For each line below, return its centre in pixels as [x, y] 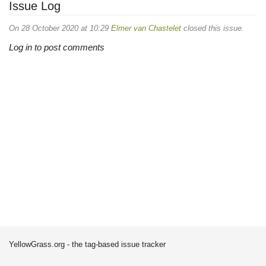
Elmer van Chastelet [146, 28]
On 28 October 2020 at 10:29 [60, 28]
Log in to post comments [57, 47]
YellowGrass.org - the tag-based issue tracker [87, 244]
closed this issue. [213, 28]
